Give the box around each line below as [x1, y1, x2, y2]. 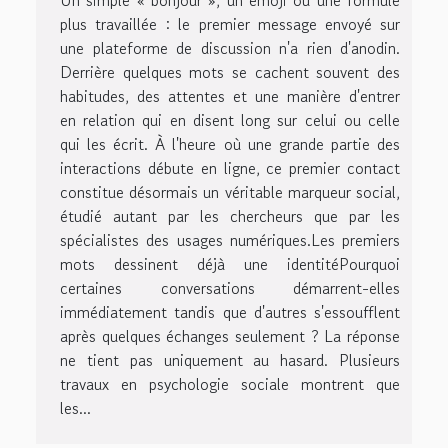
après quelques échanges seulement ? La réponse [60, 323, 400, 348]
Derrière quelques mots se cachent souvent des [60, 59, 400, 84]
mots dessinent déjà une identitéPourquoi [60, 251, 400, 276]
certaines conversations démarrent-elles [60, 275, 400, 300]
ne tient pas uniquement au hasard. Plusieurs [60, 347, 400, 372]
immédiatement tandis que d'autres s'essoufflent [60, 299, 400, 324]
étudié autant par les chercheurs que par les [60, 203, 400, 228]
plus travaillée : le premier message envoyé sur [60, 11, 400, 36]
